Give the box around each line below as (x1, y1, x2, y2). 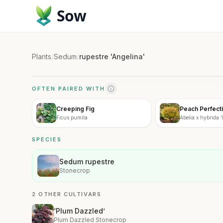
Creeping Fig (56, 105, 95, 112)
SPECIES (32, 136, 62, 143)
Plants (32, 52, 51, 61)
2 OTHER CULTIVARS (32, 191, 102, 198)
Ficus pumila (56, 114, 88, 120)
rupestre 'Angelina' (79, 52, 145, 61)
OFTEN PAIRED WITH (32, 85, 105, 92)
